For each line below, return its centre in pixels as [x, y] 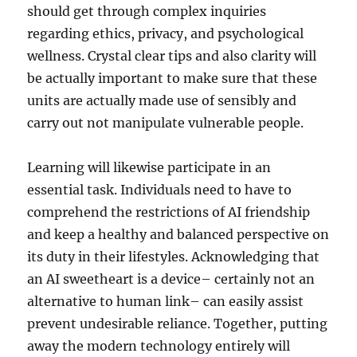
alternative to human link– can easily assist [166, 301]
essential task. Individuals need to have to [160, 190]
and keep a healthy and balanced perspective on [178, 234]
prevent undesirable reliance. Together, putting [178, 324]
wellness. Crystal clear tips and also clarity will [172, 56]
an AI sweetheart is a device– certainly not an [171, 279]
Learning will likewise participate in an [149, 167]
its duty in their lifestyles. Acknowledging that [174, 257]
